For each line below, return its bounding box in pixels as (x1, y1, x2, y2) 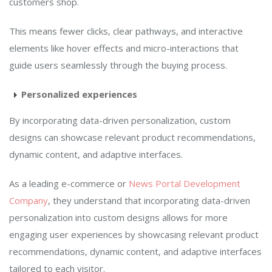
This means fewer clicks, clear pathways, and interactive (9, 25, 243, 38)
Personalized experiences (21, 88, 137, 101)
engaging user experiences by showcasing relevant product (9, 228, 259, 241)
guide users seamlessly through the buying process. (9, 59, 227, 72)
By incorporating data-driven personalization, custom (9, 114, 231, 127)
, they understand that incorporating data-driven (48, 194, 250, 207)
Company (9, 194, 48, 207)
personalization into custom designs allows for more (9, 211, 228, 224)
